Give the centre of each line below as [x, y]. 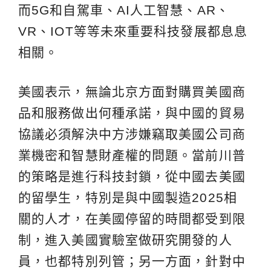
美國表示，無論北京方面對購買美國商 [132, 91]
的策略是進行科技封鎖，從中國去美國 [132, 176]
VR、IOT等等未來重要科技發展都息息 [133, 31]
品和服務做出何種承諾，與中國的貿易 [132, 113]
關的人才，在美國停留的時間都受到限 [132, 218]
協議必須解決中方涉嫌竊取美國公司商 [132, 134]
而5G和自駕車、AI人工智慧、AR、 [124, 10]
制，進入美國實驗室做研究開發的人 [125, 240]
